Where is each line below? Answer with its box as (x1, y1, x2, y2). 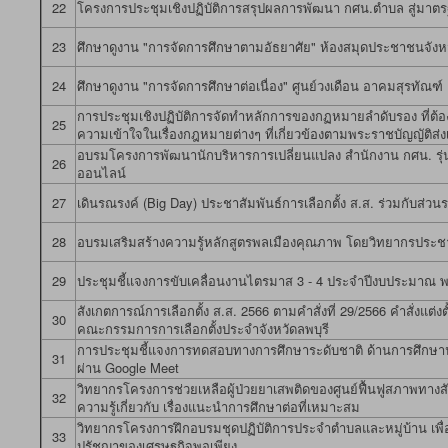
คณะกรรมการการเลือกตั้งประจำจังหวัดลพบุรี (77, 319, 329, 338)
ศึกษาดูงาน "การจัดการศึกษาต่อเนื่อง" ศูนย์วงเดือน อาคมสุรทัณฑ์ (77, 76, 443, 95)
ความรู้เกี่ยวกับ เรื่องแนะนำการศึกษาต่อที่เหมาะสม (77, 397, 360, 416)
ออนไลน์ (77, 163, 126, 182)
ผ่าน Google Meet (77, 358, 179, 377)
